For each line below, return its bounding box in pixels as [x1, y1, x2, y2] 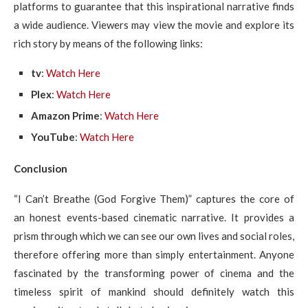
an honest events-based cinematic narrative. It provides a [14, 210, 294, 223]
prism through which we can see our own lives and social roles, [14, 229, 294, 242]
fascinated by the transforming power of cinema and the [14, 266, 294, 279]
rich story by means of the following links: [14, 36, 203, 49]
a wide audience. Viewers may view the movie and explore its [14, 18, 294, 31]
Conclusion [14, 162, 67, 175]
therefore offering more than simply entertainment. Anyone [14, 247, 294, 261]
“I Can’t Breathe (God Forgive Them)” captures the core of [14, 192, 294, 205]
